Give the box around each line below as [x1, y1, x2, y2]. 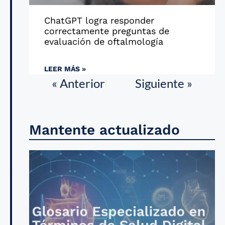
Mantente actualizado [29, 122, 180, 138]
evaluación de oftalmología [44, 36, 163, 47]
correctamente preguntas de [44, 26, 169, 36]
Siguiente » [135, 76, 192, 90]
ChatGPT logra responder [44, 15, 154, 26]
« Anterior [52, 76, 105, 90]
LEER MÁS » [44, 65, 86, 73]
